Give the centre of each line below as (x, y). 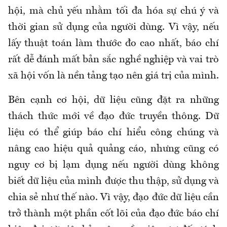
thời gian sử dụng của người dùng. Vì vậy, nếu (113, 27)
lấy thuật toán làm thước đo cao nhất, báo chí (113, 43)
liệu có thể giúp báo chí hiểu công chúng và (113, 133)
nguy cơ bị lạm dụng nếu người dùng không (113, 165)
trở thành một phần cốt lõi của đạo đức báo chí (113, 214)
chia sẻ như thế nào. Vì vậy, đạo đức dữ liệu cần (113, 197)
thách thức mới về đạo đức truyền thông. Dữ (113, 116)
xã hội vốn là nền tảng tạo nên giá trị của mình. (113, 76)
